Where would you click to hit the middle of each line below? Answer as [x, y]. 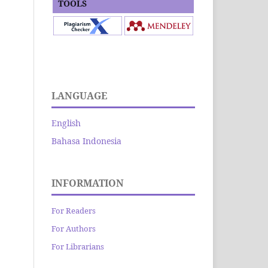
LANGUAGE [79, 96]
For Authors [74, 229]
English [66, 123]
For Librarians [78, 246]
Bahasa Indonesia [86, 141]
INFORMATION [88, 183]
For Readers [74, 211]
